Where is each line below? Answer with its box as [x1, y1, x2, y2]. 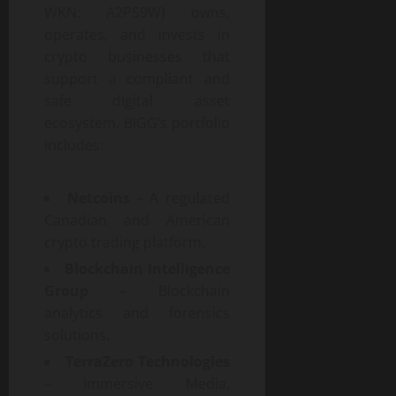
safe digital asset [44, 91, 230, 111]
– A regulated [130, 188, 230, 209]
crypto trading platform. [44, 232, 205, 253]
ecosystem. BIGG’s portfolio [44, 113, 230, 133]
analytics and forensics [44, 303, 230, 324]
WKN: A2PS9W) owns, [44, 3, 230, 23]
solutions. [44, 325, 110, 346]
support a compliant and [44, 69, 230, 89]
